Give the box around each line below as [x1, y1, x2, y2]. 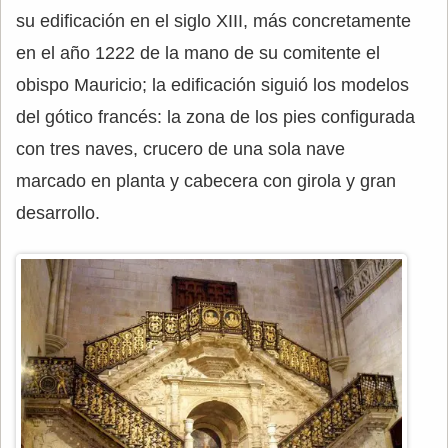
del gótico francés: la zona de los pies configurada [16, 107, 415, 127]
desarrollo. [16, 203, 100, 223]
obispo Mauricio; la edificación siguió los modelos [16, 75, 409, 95]
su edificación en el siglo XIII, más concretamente [16, 11, 411, 31]
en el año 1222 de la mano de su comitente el [16, 43, 380, 63]
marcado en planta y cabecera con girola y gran [16, 171, 396, 191]
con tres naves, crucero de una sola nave [16, 139, 345, 159]
